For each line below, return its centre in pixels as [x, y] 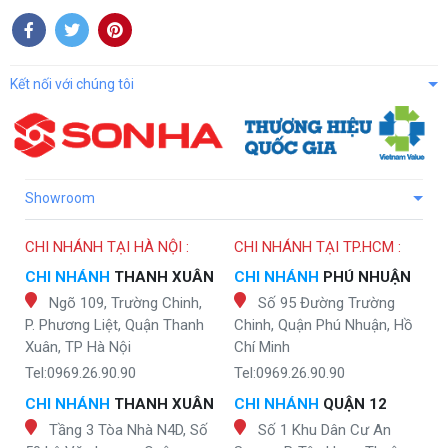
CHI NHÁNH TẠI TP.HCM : [317, 246]
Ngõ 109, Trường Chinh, [125, 302]
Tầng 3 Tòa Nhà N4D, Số [128, 429]
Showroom [60, 197]
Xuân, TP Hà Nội [78, 346]
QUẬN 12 [353, 403]
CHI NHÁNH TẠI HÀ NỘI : [107, 246]
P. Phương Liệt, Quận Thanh [114, 324]
